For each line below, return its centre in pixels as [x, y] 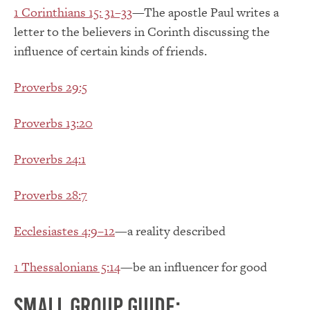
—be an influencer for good [194, 267]
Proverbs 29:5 [51, 87]
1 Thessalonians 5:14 [67, 267]
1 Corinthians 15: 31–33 [73, 12]
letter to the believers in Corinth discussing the [142, 32]
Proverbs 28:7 [51, 195]
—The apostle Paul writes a [206, 12]
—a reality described [170, 231]
